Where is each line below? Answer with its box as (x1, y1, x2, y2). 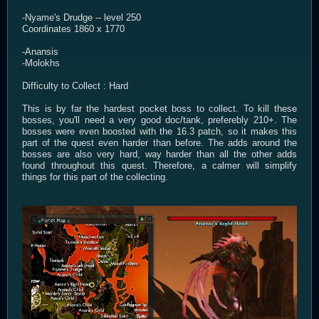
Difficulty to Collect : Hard (22, 80, 128, 91)
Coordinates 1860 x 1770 (22, 23, 125, 34)
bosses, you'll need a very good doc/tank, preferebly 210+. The (22, 114, 297, 125)
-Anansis (22, 46, 58, 57)
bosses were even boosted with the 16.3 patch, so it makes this (22, 125, 297, 137)
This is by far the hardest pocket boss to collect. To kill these (22, 103, 297, 114)
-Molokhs (22, 57, 60, 68)
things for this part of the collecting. (22, 171, 168, 182)
